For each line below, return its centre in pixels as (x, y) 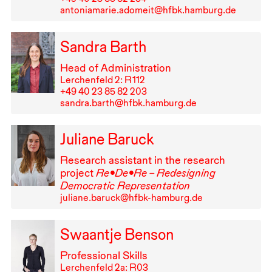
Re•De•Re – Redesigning (155, 173)
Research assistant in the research (142, 160)
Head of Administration (115, 67)
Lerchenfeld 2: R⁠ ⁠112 (102, 80)
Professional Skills (104, 256)
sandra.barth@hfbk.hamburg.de (128, 103)
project (78, 173)
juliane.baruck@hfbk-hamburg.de (131, 198)
